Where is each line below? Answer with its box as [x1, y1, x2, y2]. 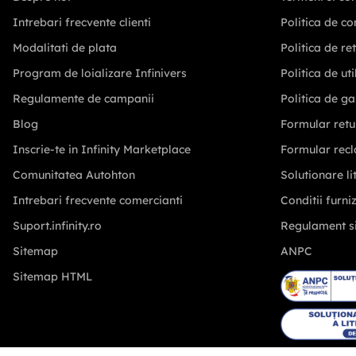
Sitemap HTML [13, 269, 92, 284]
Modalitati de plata [13, 41, 117, 56]
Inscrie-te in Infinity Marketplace [13, 142, 191, 157]
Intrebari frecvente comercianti [13, 193, 183, 208]
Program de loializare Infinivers [13, 66, 187, 81]
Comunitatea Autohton [13, 168, 135, 183]
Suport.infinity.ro [13, 219, 102, 234]
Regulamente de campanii [13, 91, 154, 106]
